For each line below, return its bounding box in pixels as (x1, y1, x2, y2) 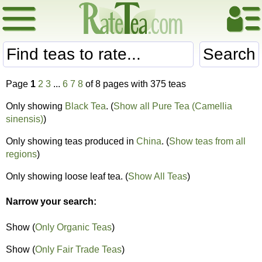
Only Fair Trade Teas (35, 244, 122, 254)
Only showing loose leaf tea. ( (6, 171, 128, 181)
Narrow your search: (6, 196, 96, 207)
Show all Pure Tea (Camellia (113, 101, 232, 111)
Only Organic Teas (35, 222, 112, 232)
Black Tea (65, 101, 106, 111)
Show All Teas (128, 171, 187, 181)
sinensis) (6, 114, 43, 124)
